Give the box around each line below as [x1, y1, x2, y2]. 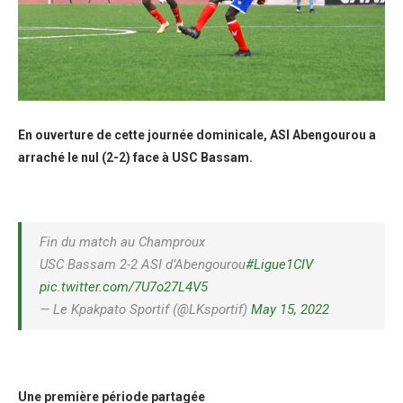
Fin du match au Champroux [40, 233, 205, 250]
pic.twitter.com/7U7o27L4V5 [40, 278, 208, 295]
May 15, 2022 [251, 300, 329, 318]
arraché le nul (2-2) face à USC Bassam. [18, 149, 253, 165]
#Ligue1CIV [246, 255, 313, 273]
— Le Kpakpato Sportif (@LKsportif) [40, 300, 251, 318]
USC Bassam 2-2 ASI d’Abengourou [40, 255, 246, 273]
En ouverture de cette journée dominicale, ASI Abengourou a [18, 127, 376, 142]
